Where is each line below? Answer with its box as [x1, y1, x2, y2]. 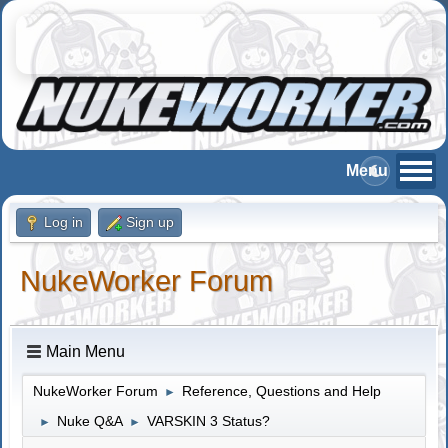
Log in [44, 213, 84, 230]
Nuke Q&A [57, 412, 124, 429]
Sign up [126, 213, 175, 230]
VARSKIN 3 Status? [147, 412, 271, 429]
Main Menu [46, 342, 126, 360]
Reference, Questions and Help [182, 382, 382, 399]
